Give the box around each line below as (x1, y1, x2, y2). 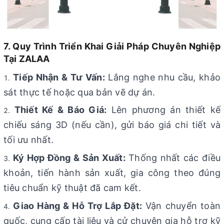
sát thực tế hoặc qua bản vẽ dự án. (3, 86, 155, 97)
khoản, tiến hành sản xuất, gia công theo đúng (3, 167, 220, 178)
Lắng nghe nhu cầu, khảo (104, 71, 220, 82)
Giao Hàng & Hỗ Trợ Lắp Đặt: (13, 200, 142, 211)
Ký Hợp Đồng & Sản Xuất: (12, 152, 125, 163)
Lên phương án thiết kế (106, 104, 221, 115)
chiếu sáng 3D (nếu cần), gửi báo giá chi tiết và (3, 119, 220, 130)
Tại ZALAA (3, 53, 50, 64)
